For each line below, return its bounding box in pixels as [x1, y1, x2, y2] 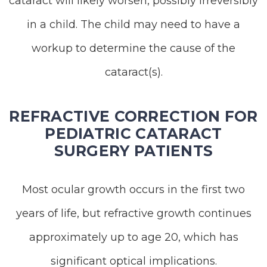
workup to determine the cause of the [32, 42, 235, 55]
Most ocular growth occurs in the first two [22, 183, 245, 196]
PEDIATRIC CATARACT [45, 125, 222, 142]
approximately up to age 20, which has [29, 231, 238, 244]
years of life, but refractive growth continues [15, 207, 252, 220]
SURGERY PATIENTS [54, 142, 213, 160]
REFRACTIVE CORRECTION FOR [9, 107, 258, 125]
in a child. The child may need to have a [27, 18, 240, 31]
